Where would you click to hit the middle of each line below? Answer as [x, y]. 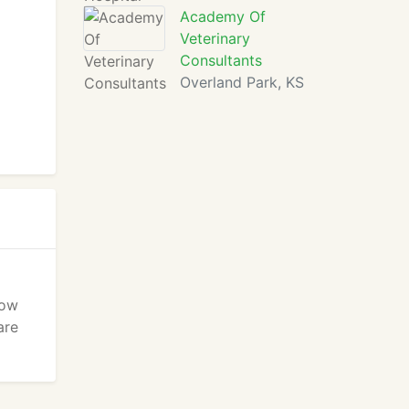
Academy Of [223, 16]
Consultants [221, 60]
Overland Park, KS [242, 82]
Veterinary [215, 38]
